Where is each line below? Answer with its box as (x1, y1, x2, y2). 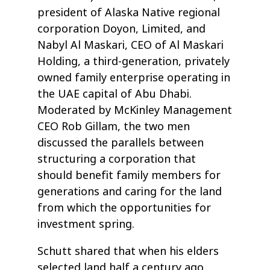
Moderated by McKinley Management (37, 102, 233, 118)
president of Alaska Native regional (37, 4, 221, 20)
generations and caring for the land (37, 183, 222, 199)
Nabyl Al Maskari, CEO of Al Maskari (37, 37, 224, 53)
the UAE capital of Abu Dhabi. (37, 86, 192, 102)
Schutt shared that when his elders (37, 243, 219, 259)
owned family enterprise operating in (37, 69, 231, 86)
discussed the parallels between (37, 134, 204, 151)
